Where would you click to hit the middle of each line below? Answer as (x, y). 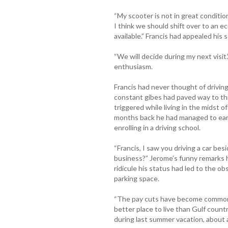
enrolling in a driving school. (157, 127)
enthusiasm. (133, 66)
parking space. (136, 178)
